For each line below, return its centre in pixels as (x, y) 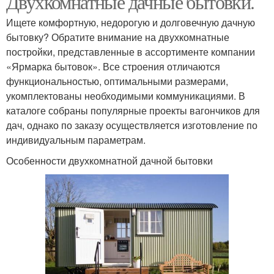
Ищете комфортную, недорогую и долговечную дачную (131, 22)
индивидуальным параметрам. (76, 140)
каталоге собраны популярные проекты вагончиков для (133, 110)
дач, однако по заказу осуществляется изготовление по (132, 125)
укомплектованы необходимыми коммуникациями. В (126, 96)
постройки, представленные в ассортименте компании (131, 52)
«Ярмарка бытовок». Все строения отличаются (113, 66)
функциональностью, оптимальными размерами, (117, 81)
